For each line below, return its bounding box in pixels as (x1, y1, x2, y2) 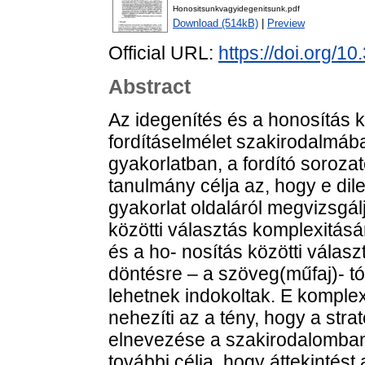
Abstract (108, 75, 191, 99)
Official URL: (108, 42, 218, 64)
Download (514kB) (173, 17, 258, 30)
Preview (267, 17, 305, 30)
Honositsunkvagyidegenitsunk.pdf (173, 4, 300, 14)
